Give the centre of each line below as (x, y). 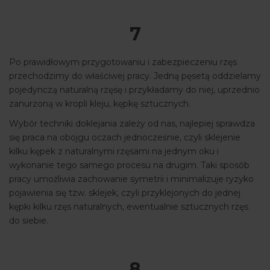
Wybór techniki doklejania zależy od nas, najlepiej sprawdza (132, 124)
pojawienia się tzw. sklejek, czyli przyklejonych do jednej (125, 193)
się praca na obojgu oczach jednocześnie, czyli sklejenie (125, 138)
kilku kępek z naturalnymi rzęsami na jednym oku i (114, 152)
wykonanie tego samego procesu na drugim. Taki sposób (129, 165)
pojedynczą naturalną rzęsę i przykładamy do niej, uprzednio (134, 90)
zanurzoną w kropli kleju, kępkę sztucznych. (101, 104)
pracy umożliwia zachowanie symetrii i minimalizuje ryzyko (131, 179)
